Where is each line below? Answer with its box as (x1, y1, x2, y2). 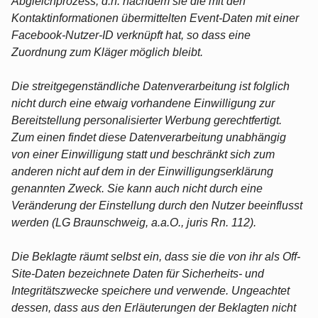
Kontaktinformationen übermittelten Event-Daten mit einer (11, 11, 299, 24)
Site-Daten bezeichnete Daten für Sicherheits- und (11, 267, 264, 280)
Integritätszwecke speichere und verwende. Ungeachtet (11, 284, 290, 297)
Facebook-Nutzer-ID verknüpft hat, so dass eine (11, 28, 251, 41)
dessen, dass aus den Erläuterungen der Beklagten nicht (11, 301, 296, 314)
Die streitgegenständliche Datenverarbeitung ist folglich (11, 79, 290, 92)
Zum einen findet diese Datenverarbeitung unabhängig (11, 131, 286, 143)
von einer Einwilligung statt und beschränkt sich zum (11, 148, 275, 160)
